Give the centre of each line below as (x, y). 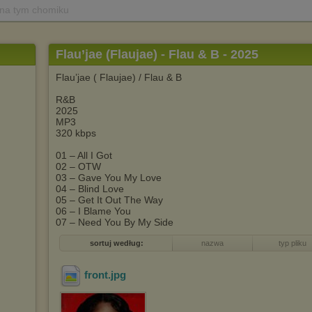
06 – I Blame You (93, 211)
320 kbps (76, 133)
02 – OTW (78, 166)
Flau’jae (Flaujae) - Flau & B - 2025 (157, 54)
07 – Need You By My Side (115, 222)
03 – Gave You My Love (109, 178)
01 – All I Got (84, 155)
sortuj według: (116, 243)
